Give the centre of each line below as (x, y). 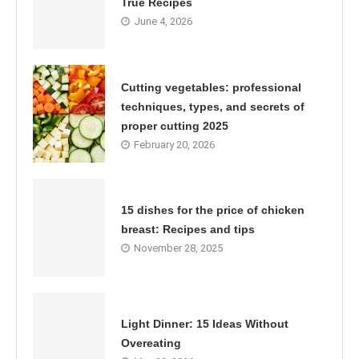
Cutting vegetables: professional (211, 87)
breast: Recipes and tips (188, 230)
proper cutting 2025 (175, 125)
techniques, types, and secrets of (213, 106)
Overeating (151, 343)
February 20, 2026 (174, 144)
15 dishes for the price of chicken (213, 210)
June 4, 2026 (163, 21)
